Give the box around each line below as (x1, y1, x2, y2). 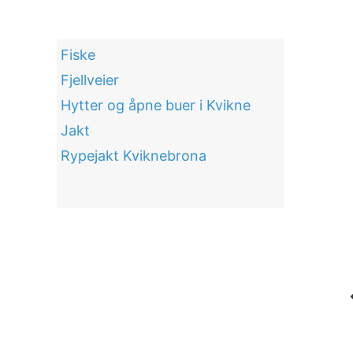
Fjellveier (61, 72, 119, 89)
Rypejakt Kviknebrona (61, 147, 206, 165)
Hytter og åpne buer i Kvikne (61, 97, 251, 114)
